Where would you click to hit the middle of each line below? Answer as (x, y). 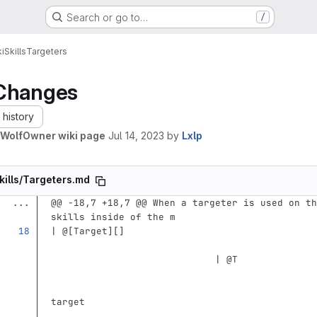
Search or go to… (107, 17)
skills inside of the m (113, 217)
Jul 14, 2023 (136, 136)
